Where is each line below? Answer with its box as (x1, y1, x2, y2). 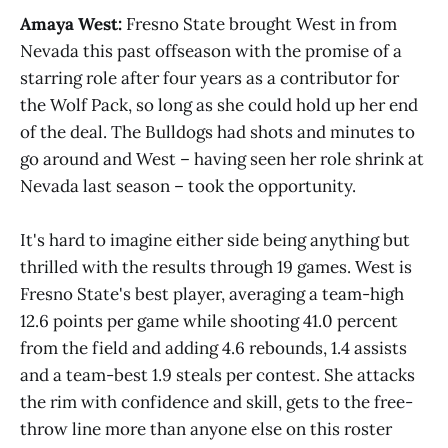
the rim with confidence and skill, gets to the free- (20, 391, 413, 414)
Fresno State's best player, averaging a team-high (20, 283, 404, 306)
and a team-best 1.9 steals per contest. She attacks (20, 364, 415, 387)
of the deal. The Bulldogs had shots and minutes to (20, 120, 415, 143)
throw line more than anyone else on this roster (20, 418, 392, 441)
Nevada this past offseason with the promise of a (20, 39, 402, 62)
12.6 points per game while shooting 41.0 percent (20, 310, 398, 333)
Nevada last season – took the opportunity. (20, 174, 356, 197)
